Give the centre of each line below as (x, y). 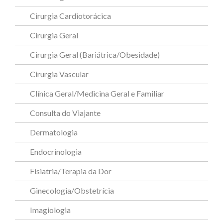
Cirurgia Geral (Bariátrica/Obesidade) (95, 55)
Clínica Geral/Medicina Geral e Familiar (97, 94)
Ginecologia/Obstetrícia (72, 191)
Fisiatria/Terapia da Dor (71, 171)
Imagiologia (50, 210)
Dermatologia (54, 132)
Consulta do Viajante (65, 113)
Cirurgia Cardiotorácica (70, 16)
